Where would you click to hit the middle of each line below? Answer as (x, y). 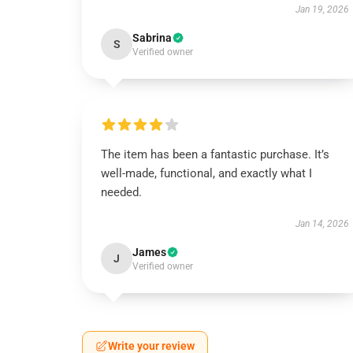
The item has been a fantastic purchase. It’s (215, 154)
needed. (123, 192)
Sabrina (152, 38)
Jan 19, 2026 (322, 9)
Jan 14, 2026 (322, 224)
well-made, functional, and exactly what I (206, 173)
